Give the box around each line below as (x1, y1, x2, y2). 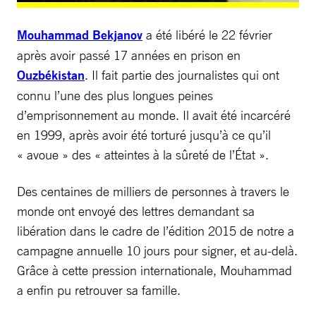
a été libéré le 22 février (142, 26, 272, 42)
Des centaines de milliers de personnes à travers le (17, 183, 289, 199)
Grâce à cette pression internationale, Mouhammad (17, 262, 292, 278)
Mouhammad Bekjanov (17, 26, 142, 43)
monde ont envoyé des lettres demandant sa (17, 202, 255, 219)
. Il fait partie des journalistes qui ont (85, 66, 279, 83)
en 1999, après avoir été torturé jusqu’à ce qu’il (17, 126, 271, 142)
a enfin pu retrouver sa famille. (17, 281, 181, 298)
